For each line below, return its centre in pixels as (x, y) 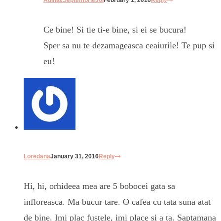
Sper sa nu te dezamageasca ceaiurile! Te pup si (129, 45)
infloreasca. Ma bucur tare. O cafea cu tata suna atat (117, 202)
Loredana (37, 156)
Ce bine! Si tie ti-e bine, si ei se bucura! (115, 29)
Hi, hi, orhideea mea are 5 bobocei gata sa (99, 186)
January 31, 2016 (74, 156)
